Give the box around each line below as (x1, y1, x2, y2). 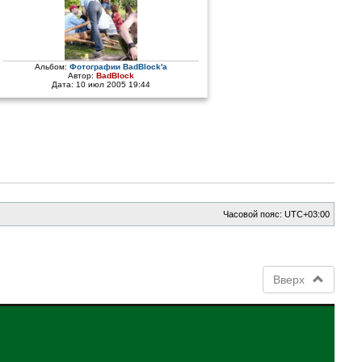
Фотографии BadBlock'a (69, 62, 167, 71)
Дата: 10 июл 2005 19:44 (51, 80, 150, 89)
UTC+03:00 (284, 208, 330, 219)
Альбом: (34, 62, 69, 71)
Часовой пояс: (223, 208, 285, 219)
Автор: (67, 71, 96, 80)
